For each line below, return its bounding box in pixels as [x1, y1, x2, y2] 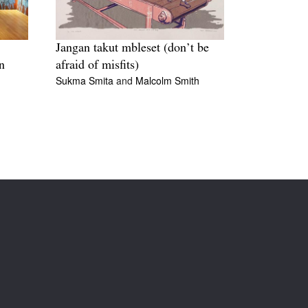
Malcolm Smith [135, 74, 199, 88]
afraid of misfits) [56, 59, 139, 73]
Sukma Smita [56, 74, 116, 88]
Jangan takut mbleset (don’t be [56, 42, 209, 56]
